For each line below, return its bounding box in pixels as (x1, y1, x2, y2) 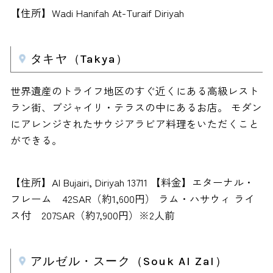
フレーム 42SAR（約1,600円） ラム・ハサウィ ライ (10, 191, 255, 206)
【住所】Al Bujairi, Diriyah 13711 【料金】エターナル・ (10, 174, 254, 190)
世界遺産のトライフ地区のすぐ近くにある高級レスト (10, 83, 259, 98)
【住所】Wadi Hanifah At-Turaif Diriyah (10, 5, 184, 20)
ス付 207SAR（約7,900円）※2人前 (10, 207, 175, 222)
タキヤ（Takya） (30, 52, 129, 66)
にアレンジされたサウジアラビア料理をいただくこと (10, 116, 259, 131)
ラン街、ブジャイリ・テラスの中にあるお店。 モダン (10, 99, 262, 115)
